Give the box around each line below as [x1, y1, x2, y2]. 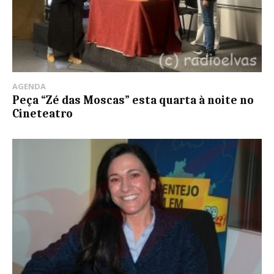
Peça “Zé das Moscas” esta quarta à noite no [12, 93, 254, 107]
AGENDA [12, 80, 46, 92]
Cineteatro [12, 106, 73, 120]
